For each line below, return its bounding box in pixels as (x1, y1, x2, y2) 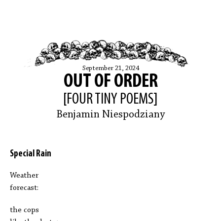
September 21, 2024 (82, 65, 139, 73)
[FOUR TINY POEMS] (63, 92, 158, 108)
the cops (10, 206, 39, 215)
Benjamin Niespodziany (56, 110, 165, 121)
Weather (10, 172, 38, 180)
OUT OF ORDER (63, 72, 158, 92)
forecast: (10, 184, 38, 192)
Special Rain (10, 149, 51, 159)
